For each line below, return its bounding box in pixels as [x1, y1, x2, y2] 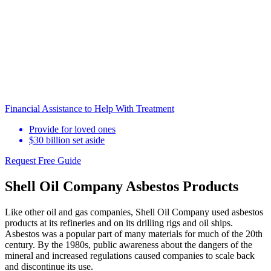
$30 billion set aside [29, 135, 105, 146]
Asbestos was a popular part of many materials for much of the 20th [5, 229, 263, 240]
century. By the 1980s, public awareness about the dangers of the [5, 240, 252, 250]
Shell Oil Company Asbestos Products [5, 178, 238, 195]
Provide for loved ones [29, 124, 116, 135]
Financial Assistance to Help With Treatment [5, 103, 174, 114]
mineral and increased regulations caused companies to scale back [5, 250, 255, 261]
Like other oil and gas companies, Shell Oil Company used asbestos [5, 207, 263, 218]
